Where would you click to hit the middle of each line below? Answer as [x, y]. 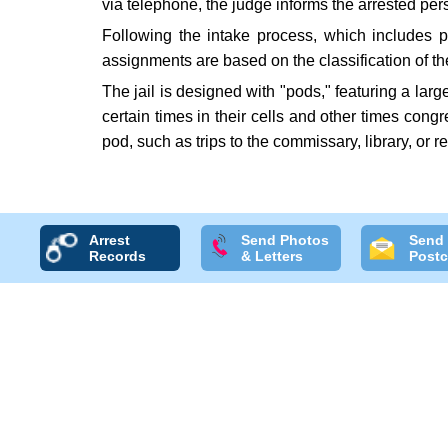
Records [118, 256]
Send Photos [284, 240]
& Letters [271, 256]
